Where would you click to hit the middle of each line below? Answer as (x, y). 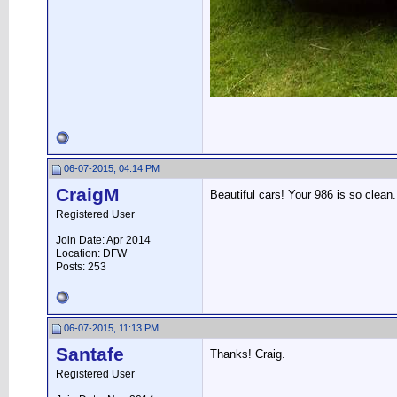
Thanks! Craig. (248, 354)
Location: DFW (91, 253)
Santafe (90, 354)
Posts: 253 (81, 267)
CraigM (88, 195)
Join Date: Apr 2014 (103, 240)
